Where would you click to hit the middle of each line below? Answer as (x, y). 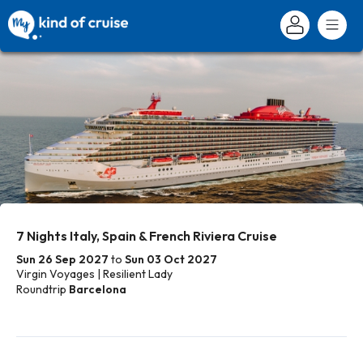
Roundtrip (41, 289)
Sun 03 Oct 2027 (171, 259)
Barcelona (98, 289)
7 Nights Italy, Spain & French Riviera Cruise (147, 236)
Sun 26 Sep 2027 (62, 259)
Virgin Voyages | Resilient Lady (94, 274)
